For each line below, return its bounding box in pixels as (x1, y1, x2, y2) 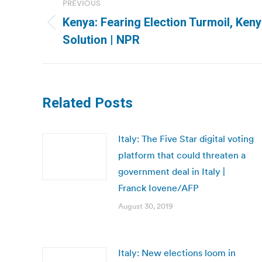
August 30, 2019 (118, 201, 173, 211)
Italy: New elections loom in (118, 247, 236, 258)
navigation (42, 7, 136, 30)
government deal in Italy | (118, 166, 225, 177)
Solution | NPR (63, 33, 140, 47)
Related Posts (42, 95, 133, 111)
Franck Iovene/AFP (118, 182, 199, 194)
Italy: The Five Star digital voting (118, 133, 254, 144)
